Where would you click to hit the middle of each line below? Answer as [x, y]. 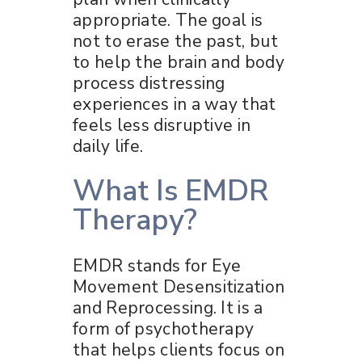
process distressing [149, 83]
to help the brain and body [179, 62]
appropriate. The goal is [168, 20]
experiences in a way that [175, 104]
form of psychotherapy [164, 328]
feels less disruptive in [162, 125]
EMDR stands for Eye [157, 265]
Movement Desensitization [179, 286]
